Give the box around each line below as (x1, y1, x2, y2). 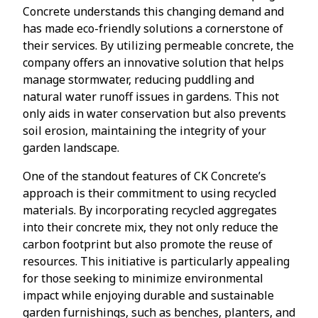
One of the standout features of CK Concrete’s (23, 168, 266, 184)
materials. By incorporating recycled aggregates (23, 202, 277, 218)
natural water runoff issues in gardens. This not (23, 88, 279, 104)
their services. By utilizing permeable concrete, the (23, 37, 294, 53)
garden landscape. (23, 139, 119, 155)
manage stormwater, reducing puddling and (23, 71, 254, 87)
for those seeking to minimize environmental (23, 270, 263, 286)
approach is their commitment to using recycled (23, 185, 276, 201)
